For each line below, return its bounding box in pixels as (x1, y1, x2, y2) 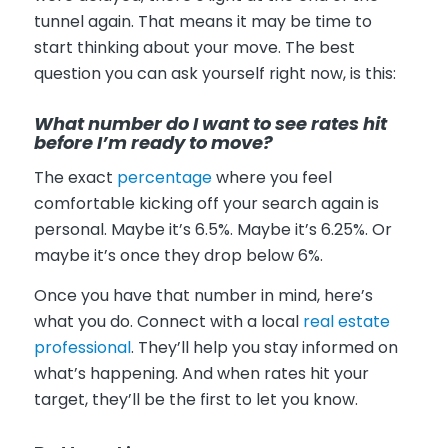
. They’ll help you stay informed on (130, 335, 398, 359)
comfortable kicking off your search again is (33, 192, 379, 216)
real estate (302, 309, 390, 333)
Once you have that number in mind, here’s (33, 283, 373, 307)
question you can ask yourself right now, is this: (33, 61, 396, 85)
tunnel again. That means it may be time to (33, 9, 372, 33)
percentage (116, 166, 212, 190)
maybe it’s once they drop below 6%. (33, 244, 323, 268)
